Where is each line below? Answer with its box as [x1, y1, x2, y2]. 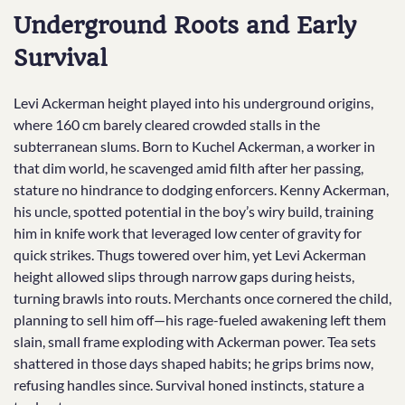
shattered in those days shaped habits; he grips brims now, [14, 353, 373, 372]
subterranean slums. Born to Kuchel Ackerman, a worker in [14, 137, 375, 155]
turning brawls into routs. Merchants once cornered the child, [14, 288, 391, 306]
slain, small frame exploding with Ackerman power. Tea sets [14, 332, 376, 350]
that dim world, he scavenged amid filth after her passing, [14, 158, 363, 176]
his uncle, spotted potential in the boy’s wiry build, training [14, 202, 373, 220]
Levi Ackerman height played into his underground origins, [14, 93, 373, 111]
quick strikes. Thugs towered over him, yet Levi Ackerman [14, 245, 366, 263]
